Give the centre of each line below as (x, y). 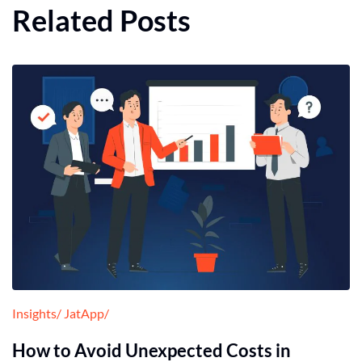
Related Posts (101, 21)
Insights (34, 313)
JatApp (84, 313)
